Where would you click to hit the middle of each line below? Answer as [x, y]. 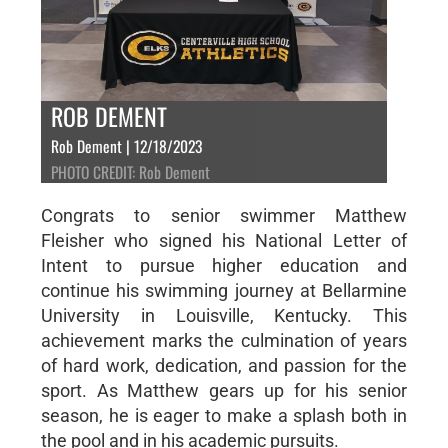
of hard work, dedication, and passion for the [224, 365]
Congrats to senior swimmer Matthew [224, 215]
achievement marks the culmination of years [224, 340]
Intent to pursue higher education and [224, 265]
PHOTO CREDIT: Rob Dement [130, 171]
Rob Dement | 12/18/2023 [126, 145]
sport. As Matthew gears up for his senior [224, 390]
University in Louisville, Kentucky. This [224, 315]
